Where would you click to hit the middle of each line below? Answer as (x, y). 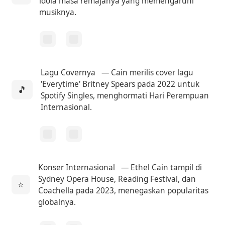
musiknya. (58, 12)
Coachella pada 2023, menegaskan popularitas (124, 190)
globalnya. (57, 202)
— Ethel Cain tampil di (161, 167)
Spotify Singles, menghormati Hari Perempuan (125, 95)
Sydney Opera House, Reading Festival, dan (117, 179)
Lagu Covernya (68, 72)
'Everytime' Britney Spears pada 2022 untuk (120, 84)
